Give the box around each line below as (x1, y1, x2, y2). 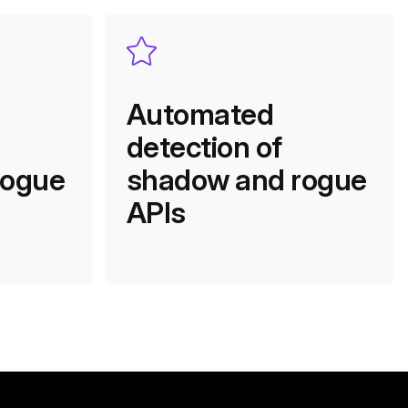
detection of (126, 129, 282, 166)
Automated (126, 97, 274, 133)
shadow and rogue (126, 162, 367, 199)
